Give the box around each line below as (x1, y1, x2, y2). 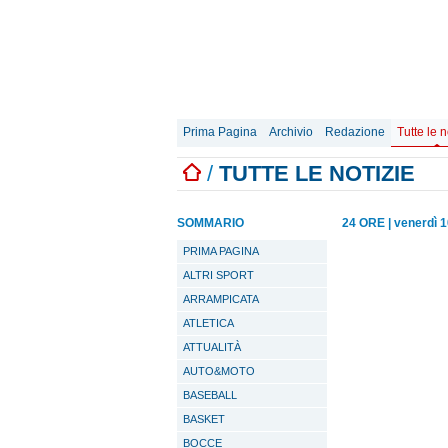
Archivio (269, 125, 313, 139)
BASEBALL (183, 389, 237, 401)
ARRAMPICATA (183, 293, 259, 305)
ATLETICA (183, 317, 234, 329)
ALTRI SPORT (183, 269, 254, 281)
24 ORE (342, 216, 385, 230)
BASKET (183, 413, 225, 425)
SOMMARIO (177, 216, 244, 230)
